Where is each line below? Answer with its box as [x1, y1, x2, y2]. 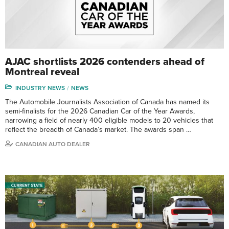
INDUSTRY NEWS [15, 84, 65, 91]
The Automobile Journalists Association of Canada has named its [5, 97, 210, 106]
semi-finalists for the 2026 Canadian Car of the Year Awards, [5, 106, 195, 116]
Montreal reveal [5, 65, 79, 78]
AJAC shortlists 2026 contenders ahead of [5, 55, 204, 68]
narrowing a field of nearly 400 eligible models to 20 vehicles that [5, 116, 213, 125]
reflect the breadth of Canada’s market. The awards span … [5, 125, 191, 134]
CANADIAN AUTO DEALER [15, 140, 90, 148]
